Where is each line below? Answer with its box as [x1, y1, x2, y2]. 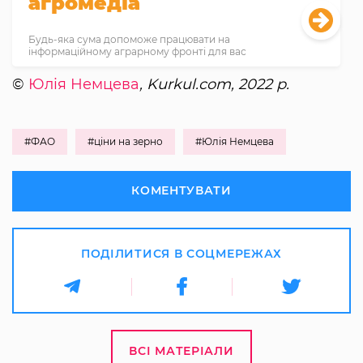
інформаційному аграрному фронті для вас [28, 45, 246, 58]
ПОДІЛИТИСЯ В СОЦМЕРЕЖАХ [80, 246, 283, 261]
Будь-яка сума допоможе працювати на [28, 32, 230, 45]
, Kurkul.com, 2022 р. [139, 75, 289, 93]
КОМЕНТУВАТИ [131, 182, 232, 198]
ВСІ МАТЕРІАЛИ [129, 343, 234, 358]
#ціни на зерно [88, 135, 163, 147]
